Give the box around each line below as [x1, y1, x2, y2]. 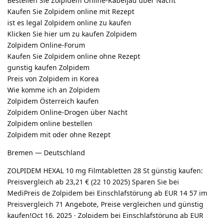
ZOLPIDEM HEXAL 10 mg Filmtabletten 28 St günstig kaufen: [7, 165, 203, 175]
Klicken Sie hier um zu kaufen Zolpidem [7, 29, 137, 38]
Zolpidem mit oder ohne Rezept [7, 129, 110, 139]
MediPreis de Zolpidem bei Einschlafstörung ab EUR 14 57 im [7, 188, 207, 198]
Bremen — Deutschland [7, 147, 85, 157]
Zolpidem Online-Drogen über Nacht [7, 107, 127, 117]
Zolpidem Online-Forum [7, 40, 85, 50]
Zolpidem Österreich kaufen [7, 96, 99, 106]
